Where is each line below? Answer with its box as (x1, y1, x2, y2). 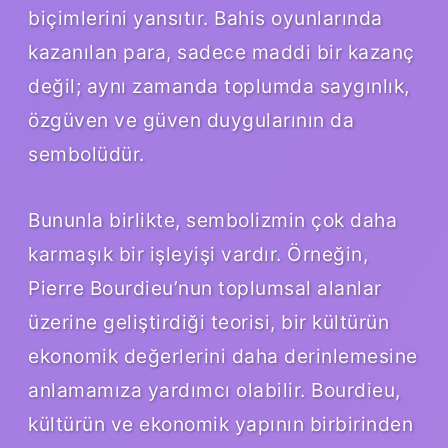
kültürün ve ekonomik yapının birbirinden (28, 412, 413, 437)
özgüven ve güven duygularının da (28, 108, 354, 133)
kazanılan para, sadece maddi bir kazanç (28, 40, 415, 65)
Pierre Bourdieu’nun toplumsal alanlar (28, 276, 382, 301)
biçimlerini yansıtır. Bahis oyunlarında (28, 6, 383, 31)
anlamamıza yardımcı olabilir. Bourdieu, (28, 378, 401, 403)
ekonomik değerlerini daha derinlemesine (28, 344, 418, 369)
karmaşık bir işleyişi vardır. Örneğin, (28, 242, 368, 267)
